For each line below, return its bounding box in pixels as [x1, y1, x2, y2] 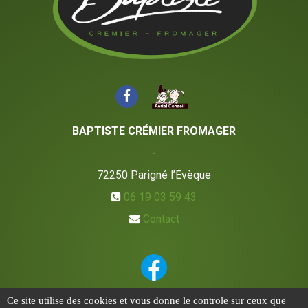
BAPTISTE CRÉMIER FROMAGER [72, 124, 236, 137]
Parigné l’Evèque [131, 168, 211, 181]
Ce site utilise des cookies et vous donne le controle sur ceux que [7, 295, 286, 306]
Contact [142, 212, 179, 225]
